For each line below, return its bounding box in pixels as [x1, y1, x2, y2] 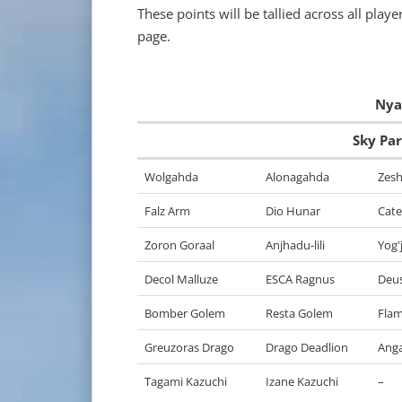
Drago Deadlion [266, 339, 348, 355]
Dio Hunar [266, 203, 320, 219]
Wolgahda [144, 169, 198, 185]
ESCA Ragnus [266, 271, 335, 287]
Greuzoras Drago [144, 339, 234, 355]
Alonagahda [266, 169, 329, 185]
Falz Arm [144, 203, 190, 219]
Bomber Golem [144, 305, 225, 321]
